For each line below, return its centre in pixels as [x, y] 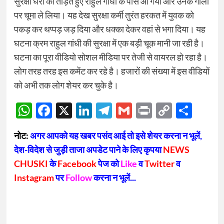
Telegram [144, 110]
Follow [78, 177]
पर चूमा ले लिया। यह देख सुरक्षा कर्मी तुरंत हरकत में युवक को [104, 15]
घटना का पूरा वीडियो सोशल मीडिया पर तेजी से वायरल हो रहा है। [110, 57]
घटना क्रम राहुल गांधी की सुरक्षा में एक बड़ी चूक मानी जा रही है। [109, 43]
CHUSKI [31, 163]
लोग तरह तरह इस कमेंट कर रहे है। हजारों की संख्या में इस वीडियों [111, 71]
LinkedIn [122, 110]
